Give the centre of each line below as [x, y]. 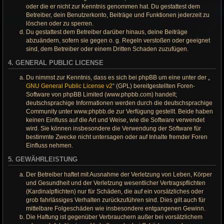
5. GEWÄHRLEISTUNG [43, 159]
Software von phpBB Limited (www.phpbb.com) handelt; [101, 95]
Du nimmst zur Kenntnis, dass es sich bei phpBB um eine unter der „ [118, 78]
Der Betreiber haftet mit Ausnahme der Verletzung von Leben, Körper [119, 174]
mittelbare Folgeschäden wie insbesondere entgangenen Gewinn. [116, 208]
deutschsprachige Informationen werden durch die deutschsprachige [119, 103]
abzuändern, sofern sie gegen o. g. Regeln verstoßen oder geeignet [118, 40]
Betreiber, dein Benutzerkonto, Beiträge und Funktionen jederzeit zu [118, 15]
